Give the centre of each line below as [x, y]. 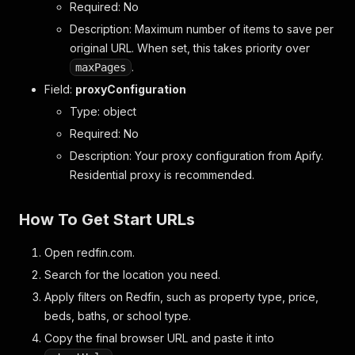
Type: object [103, 111]
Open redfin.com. [90, 252]
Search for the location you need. [132, 275]
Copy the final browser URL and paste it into [159, 338]
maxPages [101, 67]
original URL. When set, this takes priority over [190, 48]
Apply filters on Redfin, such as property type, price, [181, 297]
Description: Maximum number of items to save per [202, 29]
